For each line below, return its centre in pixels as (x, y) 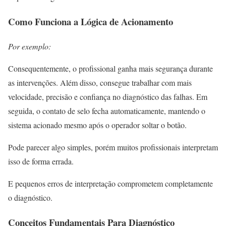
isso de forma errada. (41, 161)
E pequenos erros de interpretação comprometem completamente (110, 183)
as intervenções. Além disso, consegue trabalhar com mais (100, 82)
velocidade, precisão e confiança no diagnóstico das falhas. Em (108, 96)
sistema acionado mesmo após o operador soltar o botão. (97, 125)
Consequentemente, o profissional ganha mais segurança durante (110, 68)
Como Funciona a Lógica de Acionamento (91, 22)
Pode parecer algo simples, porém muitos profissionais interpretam (113, 147)
